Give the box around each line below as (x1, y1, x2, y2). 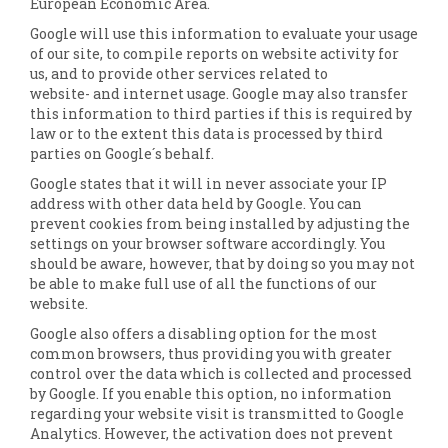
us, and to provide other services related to (30, 64, 328, 83)
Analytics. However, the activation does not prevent (30, 424, 393, 443)
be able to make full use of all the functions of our (30, 274, 377, 293)
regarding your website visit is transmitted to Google (30, 404, 404, 423)
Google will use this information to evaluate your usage (30, 24, 418, 43)
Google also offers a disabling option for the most (30, 324, 377, 343)
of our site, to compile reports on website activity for (30, 44, 399, 63)
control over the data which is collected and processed (30, 364, 412, 383)
